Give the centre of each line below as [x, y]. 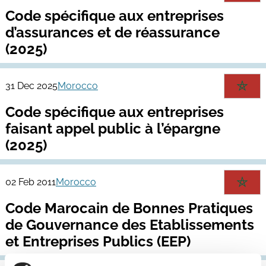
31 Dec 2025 [31, 85]
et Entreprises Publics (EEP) [98, 241]
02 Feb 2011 [30, 182]
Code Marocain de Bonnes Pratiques [129, 208]
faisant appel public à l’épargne [113, 128]
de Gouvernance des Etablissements [129, 224]
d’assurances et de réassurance [112, 32]
